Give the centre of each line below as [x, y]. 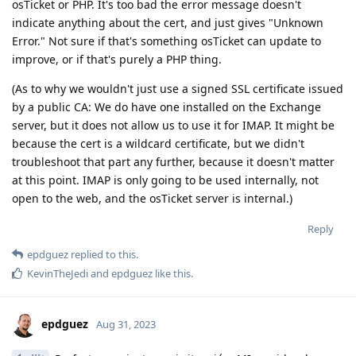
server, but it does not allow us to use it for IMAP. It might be [173, 126]
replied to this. [103, 255]
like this [172, 274]
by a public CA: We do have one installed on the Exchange [166, 107]
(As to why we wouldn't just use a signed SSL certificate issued [178, 89]
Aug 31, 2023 [126, 324]
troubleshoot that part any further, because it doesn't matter [173, 162]
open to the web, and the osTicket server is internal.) [152, 199]
